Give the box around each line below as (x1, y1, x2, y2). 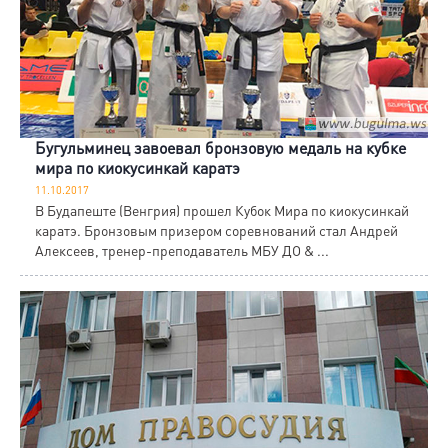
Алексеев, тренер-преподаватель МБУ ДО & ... (35, 241, 329, 260)
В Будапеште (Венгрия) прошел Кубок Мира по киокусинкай (35, 201, 409, 220)
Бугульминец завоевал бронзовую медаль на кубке (35, 137, 406, 159)
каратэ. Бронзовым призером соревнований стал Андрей (35, 221, 398, 240)
